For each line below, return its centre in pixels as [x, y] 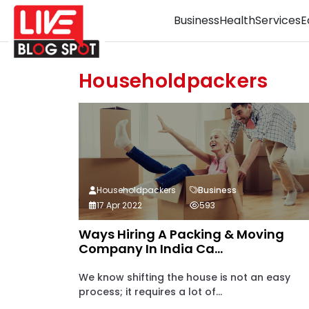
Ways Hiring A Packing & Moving [181, 234]
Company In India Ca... [151, 249]
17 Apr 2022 [119, 205]
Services [278, 20]
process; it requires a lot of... [150, 292]
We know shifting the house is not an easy [185, 277]
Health [237, 20]
